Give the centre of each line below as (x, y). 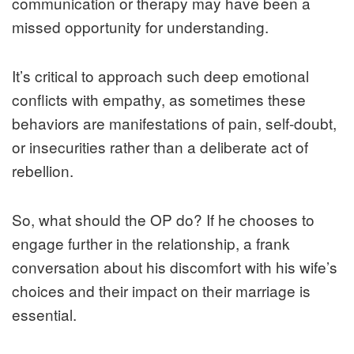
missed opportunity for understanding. (140, 26)
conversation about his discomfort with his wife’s (175, 266)
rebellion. (43, 170)
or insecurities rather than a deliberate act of (160, 146)
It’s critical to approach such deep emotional (160, 75)
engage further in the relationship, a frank (151, 243)
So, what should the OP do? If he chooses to (163, 219)
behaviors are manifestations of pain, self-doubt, (174, 122)
